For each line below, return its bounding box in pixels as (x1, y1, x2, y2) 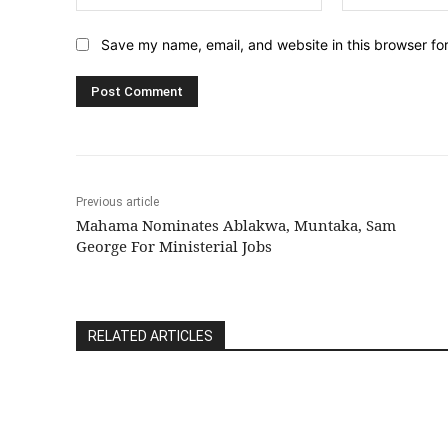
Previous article (76, 194, 159, 209)
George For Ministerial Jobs (76, 235, 272, 256)
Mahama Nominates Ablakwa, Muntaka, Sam (76, 214, 396, 235)
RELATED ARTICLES (88, 327, 213, 344)
